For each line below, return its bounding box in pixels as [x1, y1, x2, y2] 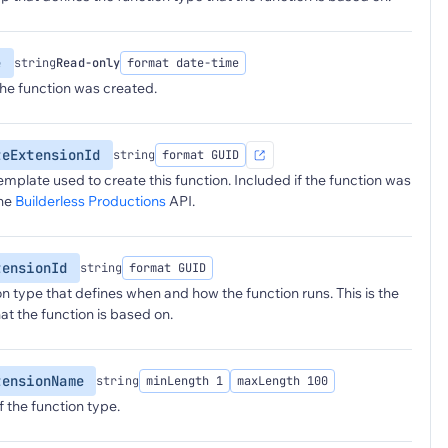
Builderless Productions [15, 192, 166, 210]
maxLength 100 [236, 373, 328, 389]
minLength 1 [145, 373, 223, 389]
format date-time [127, 55, 240, 71]
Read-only [56, 55, 121, 71]
